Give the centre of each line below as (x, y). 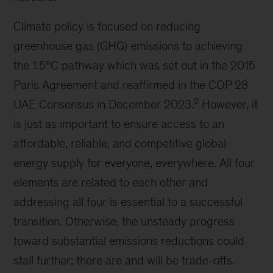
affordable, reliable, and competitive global (120, 143)
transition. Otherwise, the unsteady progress (124, 221)
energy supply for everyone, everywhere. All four (134, 163)
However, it (229, 104)
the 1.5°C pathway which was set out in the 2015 (135, 65)
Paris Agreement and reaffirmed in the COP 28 (131, 85)
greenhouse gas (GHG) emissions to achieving (128, 46)
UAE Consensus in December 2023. (104, 104)
